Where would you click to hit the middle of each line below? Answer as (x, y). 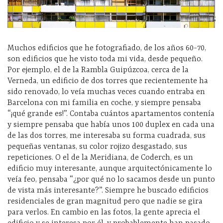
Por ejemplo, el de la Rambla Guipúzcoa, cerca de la (98, 70)
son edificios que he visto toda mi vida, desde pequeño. (105, 59)
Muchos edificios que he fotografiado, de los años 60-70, (107, 48)
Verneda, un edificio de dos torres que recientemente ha (108, 81)
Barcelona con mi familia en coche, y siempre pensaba (104, 103)
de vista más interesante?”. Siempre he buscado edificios (108, 190)
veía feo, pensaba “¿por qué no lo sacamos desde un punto (111, 179)
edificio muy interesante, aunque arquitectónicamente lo (110, 168)
